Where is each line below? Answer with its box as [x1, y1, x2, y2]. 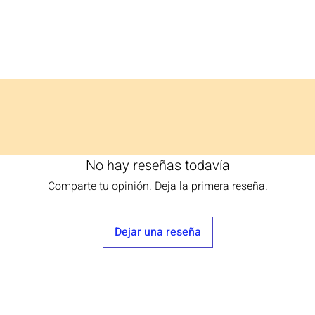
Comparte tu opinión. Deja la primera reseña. [47, 177, 268, 195]
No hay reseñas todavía [85, 155, 230, 176]
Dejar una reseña [114, 223, 201, 240]
